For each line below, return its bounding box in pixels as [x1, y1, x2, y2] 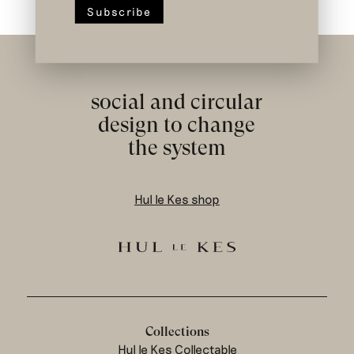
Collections [145, 324, 209, 340]
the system [127, 134, 226, 160]
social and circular [91, 88, 263, 114]
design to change [98, 111, 256, 137]
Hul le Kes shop [134, 190, 220, 206]
